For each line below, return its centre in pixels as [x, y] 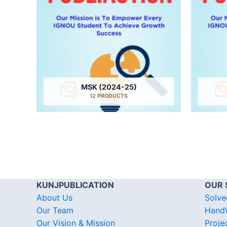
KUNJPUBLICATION [75, 185]
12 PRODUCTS [109, 96]
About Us [54, 198]
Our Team [55, 211]
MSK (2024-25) [109, 87]
